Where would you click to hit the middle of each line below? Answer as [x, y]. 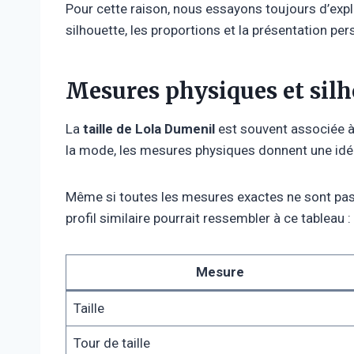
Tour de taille [111, 343]
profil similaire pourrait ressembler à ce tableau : [208, 218]
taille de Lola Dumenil [149, 128]
